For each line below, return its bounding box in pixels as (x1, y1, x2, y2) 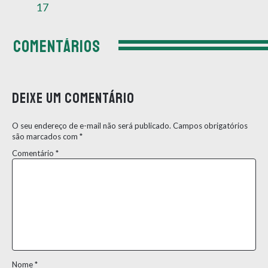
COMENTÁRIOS (13, 35, 100, 57)
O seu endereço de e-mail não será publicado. (12, 120, 171, 130)
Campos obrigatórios (173, 120, 248, 130)
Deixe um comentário (12, 89, 135, 107)
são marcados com (12, 131, 80, 141)
